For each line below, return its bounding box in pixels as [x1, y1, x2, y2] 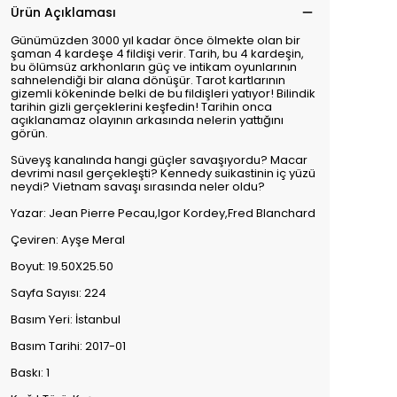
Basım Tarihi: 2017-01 [11, 338, 126, 354]
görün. [11, 125, 48, 142]
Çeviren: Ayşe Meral [11, 231, 125, 248]
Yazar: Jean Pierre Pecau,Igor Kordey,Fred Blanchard [11, 205, 315, 222]
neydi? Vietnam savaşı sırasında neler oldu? [11, 178, 265, 195]
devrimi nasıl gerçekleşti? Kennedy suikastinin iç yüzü [11, 165, 315, 182]
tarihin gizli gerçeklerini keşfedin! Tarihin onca [11, 98, 272, 115]
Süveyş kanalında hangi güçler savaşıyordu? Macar [11, 152, 307, 168]
